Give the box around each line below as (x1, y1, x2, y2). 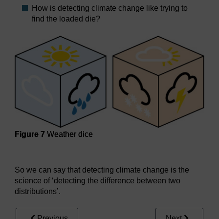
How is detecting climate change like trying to (32, 4, 188, 13)
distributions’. (15, 187, 61, 196)
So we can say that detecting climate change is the (15, 166, 189, 175)
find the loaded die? (32, 15, 100, 23)
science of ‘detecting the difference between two (15, 176, 180, 185)
